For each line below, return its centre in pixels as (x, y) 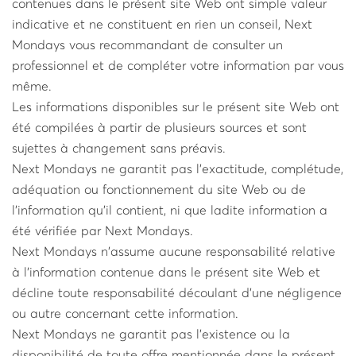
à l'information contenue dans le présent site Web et (166, 273)
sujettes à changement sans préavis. (119, 149)
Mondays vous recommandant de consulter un (147, 45)
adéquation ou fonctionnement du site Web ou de (159, 190)
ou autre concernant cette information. (125, 314)
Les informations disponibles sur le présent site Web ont (176, 107)
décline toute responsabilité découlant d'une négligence (177, 293)
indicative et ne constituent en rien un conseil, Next (162, 25)
